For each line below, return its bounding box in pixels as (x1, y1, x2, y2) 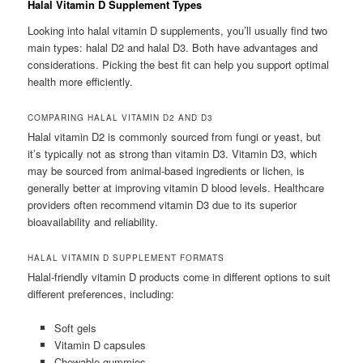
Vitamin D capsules (53, 337, 146, 353)
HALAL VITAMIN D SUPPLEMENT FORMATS (28, 251, 225, 263)
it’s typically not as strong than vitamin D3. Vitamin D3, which (28, 145, 318, 161)
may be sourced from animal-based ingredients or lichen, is (28, 162, 305, 178)
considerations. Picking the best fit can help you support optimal (28, 56, 330, 72)
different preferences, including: (28, 285, 175, 301)
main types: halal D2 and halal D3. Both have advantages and (28, 39, 318, 55)
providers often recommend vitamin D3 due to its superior (28, 196, 297, 212)
